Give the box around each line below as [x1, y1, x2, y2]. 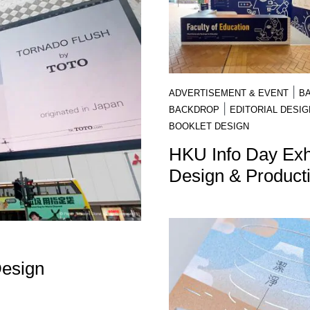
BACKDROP [169, 104, 219, 116]
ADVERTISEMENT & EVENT [169, 88, 289, 99]
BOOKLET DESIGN [169, 121, 249, 132]
